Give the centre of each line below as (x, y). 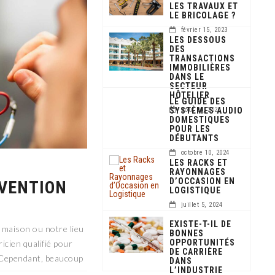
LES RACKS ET (199, 163)
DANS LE (187, 77)
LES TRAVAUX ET (204, 6)
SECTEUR (189, 86)
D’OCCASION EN (203, 181)
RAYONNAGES (198, 172)
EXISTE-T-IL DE (201, 224)
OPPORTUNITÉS (203, 242)
